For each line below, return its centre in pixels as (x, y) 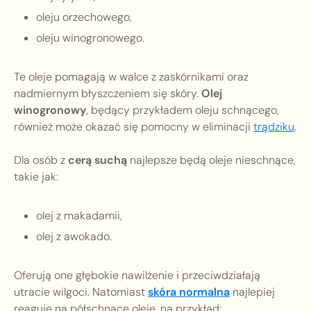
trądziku (274, 127)
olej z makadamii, (79, 216)
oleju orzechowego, (84, 17)
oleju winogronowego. (90, 38)
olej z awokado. (74, 237)
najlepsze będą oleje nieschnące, (211, 160)
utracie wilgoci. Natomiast (81, 292)
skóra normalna (189, 292)
